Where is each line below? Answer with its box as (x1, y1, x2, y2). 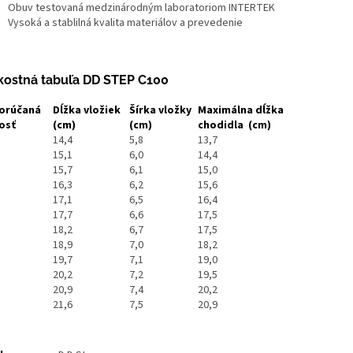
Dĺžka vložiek (53, 102, 121, 118)
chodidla (198, 117, 243, 133)
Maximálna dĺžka (198, 102, 284, 118)
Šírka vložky (129, 102, 191, 118)
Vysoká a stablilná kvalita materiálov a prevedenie (8, 14, 245, 31)
